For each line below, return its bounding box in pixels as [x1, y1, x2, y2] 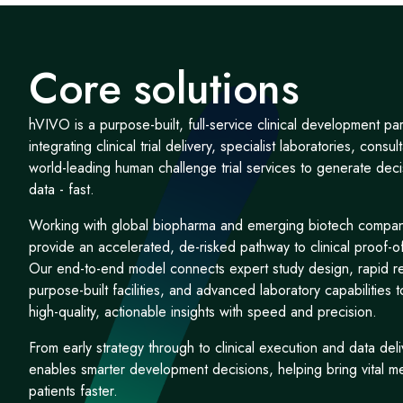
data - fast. [29, 179, 94, 200]
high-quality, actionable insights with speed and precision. [29, 301, 377, 322]
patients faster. [29, 381, 118, 401]
